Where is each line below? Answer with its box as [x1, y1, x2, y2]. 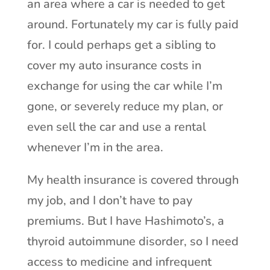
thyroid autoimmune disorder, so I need [27, 233, 239, 250]
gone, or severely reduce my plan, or [27, 98, 223, 115]
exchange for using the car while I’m [27, 77, 222, 94]
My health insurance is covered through [27, 171, 239, 188]
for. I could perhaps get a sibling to [27, 36, 216, 53]
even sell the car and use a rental [27, 118, 206, 135]
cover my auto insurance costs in [27, 57, 201, 74]
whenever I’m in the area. [27, 139, 163, 155]
